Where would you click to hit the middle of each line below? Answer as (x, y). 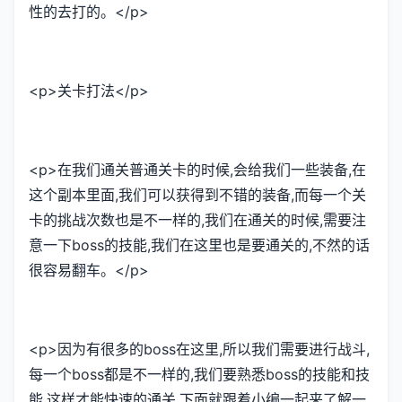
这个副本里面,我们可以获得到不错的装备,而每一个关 (197, 195)
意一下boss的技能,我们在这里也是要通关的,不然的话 (199, 245)
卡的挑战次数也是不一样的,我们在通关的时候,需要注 (197, 220)
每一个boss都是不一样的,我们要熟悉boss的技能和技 (199, 375)
